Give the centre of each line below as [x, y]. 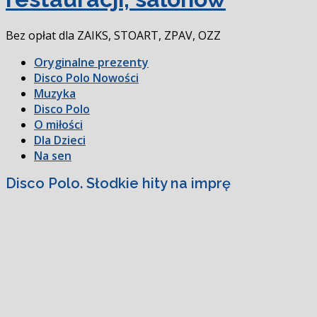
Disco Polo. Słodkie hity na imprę [118, 184]
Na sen [53, 155]
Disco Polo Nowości [86, 77]
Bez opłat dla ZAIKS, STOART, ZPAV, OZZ [113, 35]
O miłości [58, 124]
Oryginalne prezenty [91, 62]
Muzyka [55, 93]
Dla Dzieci [60, 140]
